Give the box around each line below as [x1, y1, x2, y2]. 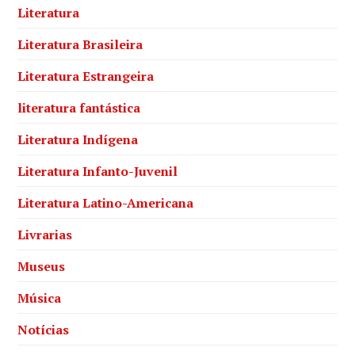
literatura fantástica [17, 98, 141, 116]
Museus [17, 257, 66, 275]
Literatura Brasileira [17, 35, 143, 53]
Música [17, 288, 62, 307]
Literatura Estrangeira [17, 67, 155, 85]
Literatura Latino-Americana [17, 193, 194, 212]
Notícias [17, 320, 70, 338]
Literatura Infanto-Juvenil [17, 162, 178, 180]
